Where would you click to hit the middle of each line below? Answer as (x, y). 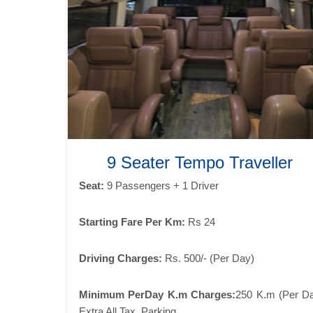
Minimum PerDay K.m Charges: (158, 294)
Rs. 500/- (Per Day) (208, 258)
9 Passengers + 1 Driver (161, 185)
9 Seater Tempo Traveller (200, 162)
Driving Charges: (121, 258)
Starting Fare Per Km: (132, 221)
